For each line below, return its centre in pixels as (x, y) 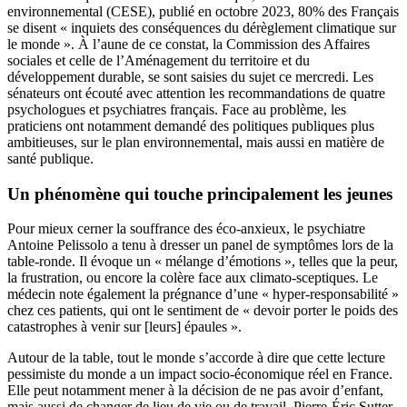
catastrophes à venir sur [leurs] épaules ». (124, 327)
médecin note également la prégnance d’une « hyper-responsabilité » (203, 294)
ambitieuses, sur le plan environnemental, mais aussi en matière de (196, 142)
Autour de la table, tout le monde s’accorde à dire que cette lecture (196, 358)
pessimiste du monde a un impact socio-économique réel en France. (200, 374)
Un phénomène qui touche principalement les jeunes (200, 194)
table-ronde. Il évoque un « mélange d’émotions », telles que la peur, (203, 262)
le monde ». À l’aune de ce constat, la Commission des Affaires (189, 44)
